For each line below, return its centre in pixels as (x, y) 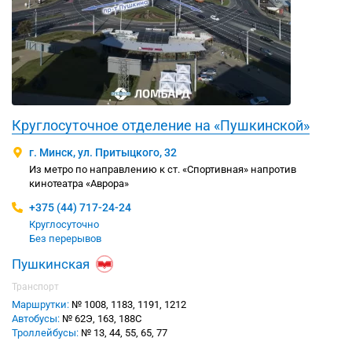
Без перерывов (65, 239)
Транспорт (35, 287)
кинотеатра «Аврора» (79, 184)
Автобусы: (36, 319)
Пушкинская (51, 264)
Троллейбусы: (45, 333)
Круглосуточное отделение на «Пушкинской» (161, 126)
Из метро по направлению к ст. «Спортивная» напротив (163, 170)
